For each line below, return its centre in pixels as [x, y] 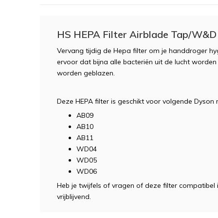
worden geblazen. [87, 73]
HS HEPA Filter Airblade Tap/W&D [137, 34]
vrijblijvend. [74, 197]
